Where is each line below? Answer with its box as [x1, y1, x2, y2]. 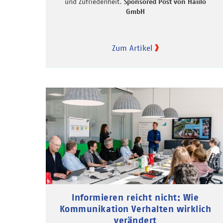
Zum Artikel [112, 43, 152, 53]
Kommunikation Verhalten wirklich [59, 203, 212, 215]
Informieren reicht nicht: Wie [72, 191, 199, 203]
